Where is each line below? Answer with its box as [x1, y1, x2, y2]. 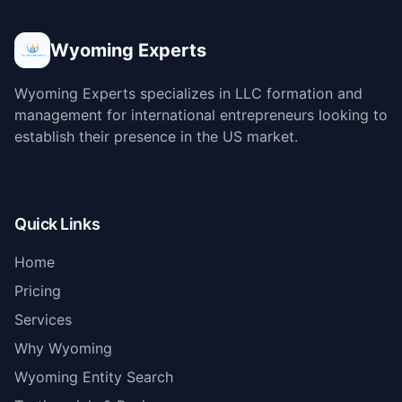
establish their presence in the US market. [14, 127, 298, 145]
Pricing [14, 282, 61, 300]
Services [14, 310, 72, 328]
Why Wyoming [14, 339, 112, 357]
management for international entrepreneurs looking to [14, 106, 388, 124]
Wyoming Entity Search [14, 368, 173, 386]
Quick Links [14, 214, 100, 233]
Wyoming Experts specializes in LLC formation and [14, 84, 363, 102]
